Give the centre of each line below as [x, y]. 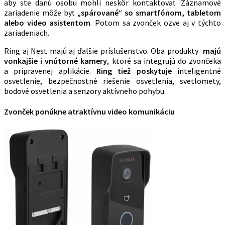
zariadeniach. [27, 32]
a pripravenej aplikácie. [50, 71]
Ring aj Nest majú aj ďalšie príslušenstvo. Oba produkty [103, 50]
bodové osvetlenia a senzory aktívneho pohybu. [85, 91]
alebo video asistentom [47, 22]
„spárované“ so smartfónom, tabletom [149, 12]
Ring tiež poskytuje [137, 71]
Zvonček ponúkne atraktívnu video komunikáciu [89, 112]
